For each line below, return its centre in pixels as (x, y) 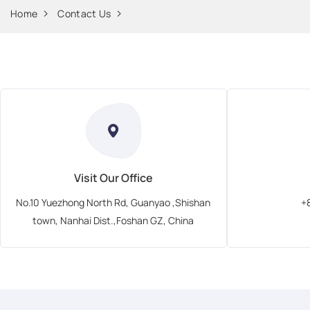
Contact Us (84, 13)
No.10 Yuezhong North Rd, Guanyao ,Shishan (113, 202)
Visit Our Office (113, 178)
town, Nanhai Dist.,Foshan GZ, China (113, 220)
